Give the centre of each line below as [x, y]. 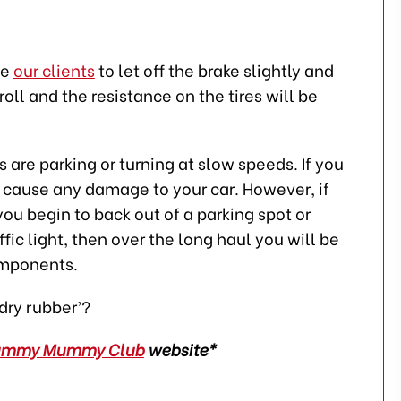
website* [179, 349]
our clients [54, 69]
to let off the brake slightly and [214, 69]
